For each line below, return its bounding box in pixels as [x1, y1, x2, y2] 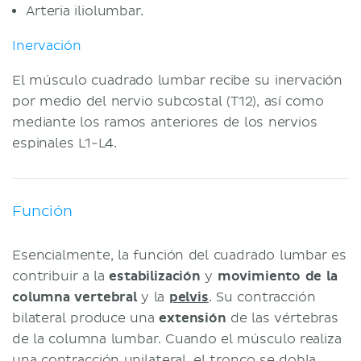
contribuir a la [12, 268, 110, 284]
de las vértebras [226, 309, 338, 326]
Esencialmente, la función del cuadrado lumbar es [12, 247, 346, 263]
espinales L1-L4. [12, 135, 118, 151]
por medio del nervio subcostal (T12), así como [12, 93, 324, 110]
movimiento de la [217, 268, 338, 284]
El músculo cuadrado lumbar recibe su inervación [12, 72, 343, 89]
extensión [159, 309, 226, 326]
